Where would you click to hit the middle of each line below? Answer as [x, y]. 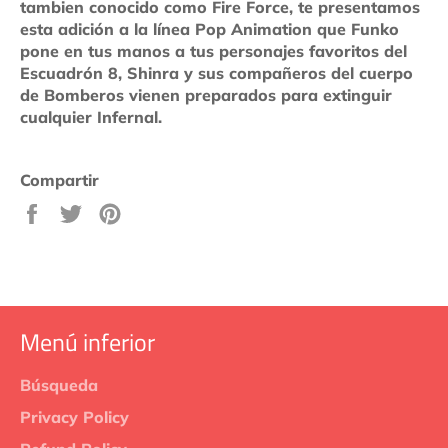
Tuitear [114, 210]
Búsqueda [59, 384]
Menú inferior [87, 341]
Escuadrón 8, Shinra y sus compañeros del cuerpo [216, 72]
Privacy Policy [74, 416]
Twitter [114, 254]
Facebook [85, 254]
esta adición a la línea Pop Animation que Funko [209, 28]
